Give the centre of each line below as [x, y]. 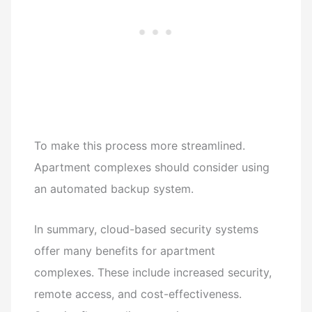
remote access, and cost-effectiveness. [138, 294]
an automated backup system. [114, 189]
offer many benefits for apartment [125, 251]
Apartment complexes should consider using [152, 167]
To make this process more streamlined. [140, 146]
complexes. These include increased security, [153, 272]
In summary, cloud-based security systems [147, 229]
